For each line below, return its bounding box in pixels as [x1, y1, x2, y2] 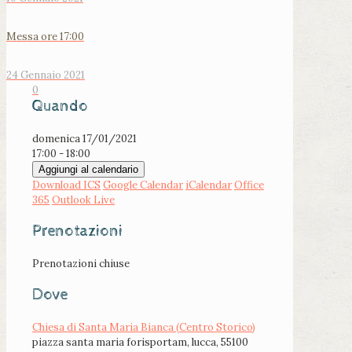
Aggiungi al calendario [38, 163, 138, 176]
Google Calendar [103, 178, 183, 192]
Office [234, 178, 264, 192]
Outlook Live [52, 193, 115, 207]
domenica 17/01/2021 [32, 132, 146, 146]
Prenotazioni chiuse [32, 257, 130, 271]
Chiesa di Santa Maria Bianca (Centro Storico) [32, 321, 255, 335]
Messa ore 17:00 [6, 30, 84, 44]
